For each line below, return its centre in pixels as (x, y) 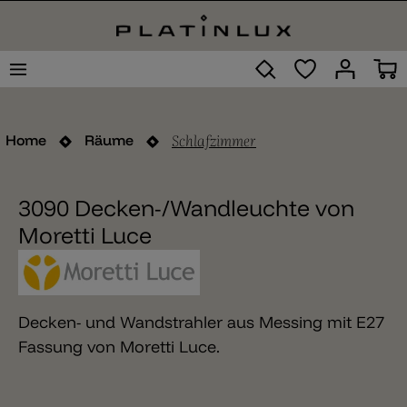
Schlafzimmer (214, 140)
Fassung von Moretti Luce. (119, 347)
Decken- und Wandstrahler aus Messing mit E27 (201, 323)
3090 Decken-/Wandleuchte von (186, 208)
